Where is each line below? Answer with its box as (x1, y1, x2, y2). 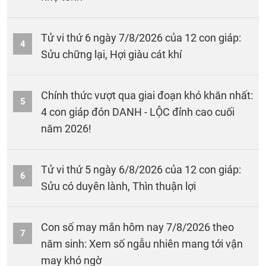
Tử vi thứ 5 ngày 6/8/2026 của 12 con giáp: (41, 163, 241, 176)
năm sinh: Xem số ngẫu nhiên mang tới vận (41, 237, 243, 250)
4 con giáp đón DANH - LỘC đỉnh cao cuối (41, 106, 235, 118)
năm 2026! (41, 122, 91, 135)
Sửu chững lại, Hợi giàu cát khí (41, 48, 182, 61)
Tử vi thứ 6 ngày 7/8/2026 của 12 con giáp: (41, 31, 241, 44)
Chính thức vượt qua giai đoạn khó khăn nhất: (41, 89, 253, 102)
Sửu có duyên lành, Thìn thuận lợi (41, 180, 196, 192)
